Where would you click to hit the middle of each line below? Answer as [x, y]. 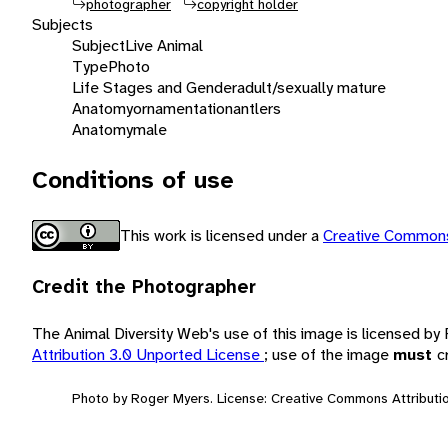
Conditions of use [133, 179]
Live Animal [164, 45]
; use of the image [328, 354]
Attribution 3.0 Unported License [148, 354]
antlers [257, 108]
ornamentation [183, 108]
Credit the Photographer [144, 286]
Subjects [62, 24]
